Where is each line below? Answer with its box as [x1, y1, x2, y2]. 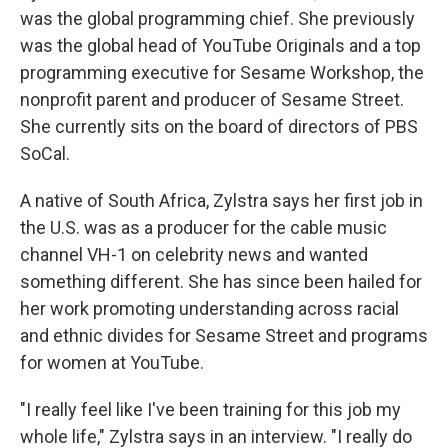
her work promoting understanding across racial [20, 298, 399, 319]
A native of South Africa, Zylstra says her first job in [20, 190, 423, 211]
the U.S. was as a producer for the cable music [20, 217, 387, 238]
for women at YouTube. [20, 352, 204, 373]
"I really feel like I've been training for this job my [20, 399, 401, 420]
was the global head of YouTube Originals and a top [20, 35, 421, 56]
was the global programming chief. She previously [20, 8, 415, 29]
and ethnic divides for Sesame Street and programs [20, 325, 428, 346]
